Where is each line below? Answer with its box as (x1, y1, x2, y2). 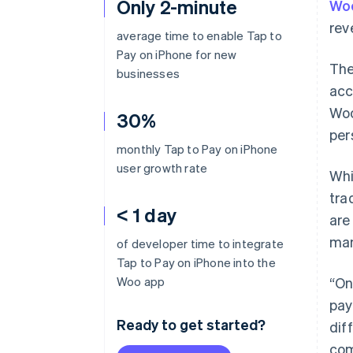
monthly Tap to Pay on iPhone (117, 141, 278, 157)
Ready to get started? (117, 315, 266, 333)
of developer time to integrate (117, 236, 284, 251)
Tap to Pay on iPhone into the (117, 255, 276, 270)
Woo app (117, 273, 165, 289)
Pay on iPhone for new (117, 46, 237, 62)
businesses (117, 65, 180, 81)
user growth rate (117, 160, 208, 176)
